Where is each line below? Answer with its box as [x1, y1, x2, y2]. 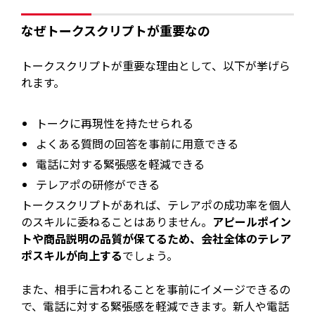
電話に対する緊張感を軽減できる [36, 155, 205, 173]
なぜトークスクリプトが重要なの [21, 21, 211, 40]
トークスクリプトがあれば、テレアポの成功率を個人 [21, 196, 292, 214]
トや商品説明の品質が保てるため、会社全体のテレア [21, 230, 292, 247]
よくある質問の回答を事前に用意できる [36, 135, 239, 153]
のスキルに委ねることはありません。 [21, 213, 213, 231]
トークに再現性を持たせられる [36, 115, 194, 132]
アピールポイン [212, 213, 292, 231]
